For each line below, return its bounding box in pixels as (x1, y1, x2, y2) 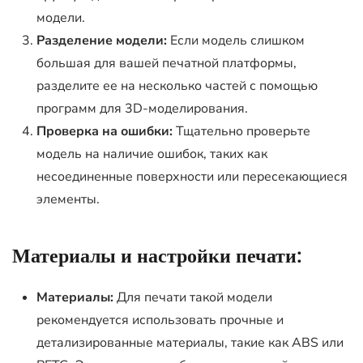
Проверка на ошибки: (36, 122, 173, 140)
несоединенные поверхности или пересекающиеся (36, 168, 348, 186)
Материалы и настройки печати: (12, 242, 302, 271)
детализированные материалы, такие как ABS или (36, 334, 344, 352)
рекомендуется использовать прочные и (36, 311, 284, 329)
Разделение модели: (36, 32, 167, 49)
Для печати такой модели (113, 288, 272, 306)
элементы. (36, 190, 100, 208)
